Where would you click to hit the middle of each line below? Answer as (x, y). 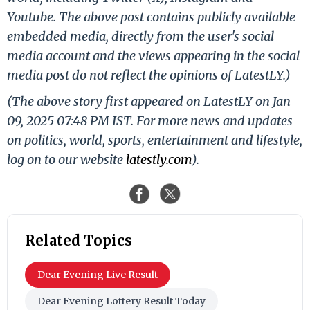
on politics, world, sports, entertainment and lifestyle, (155, 140)
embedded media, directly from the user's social (140, 36)
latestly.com (159, 159)
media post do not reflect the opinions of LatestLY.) (149, 75)
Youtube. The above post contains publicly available (151, 17)
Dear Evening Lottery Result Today (121, 301)
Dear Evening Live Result (98, 274)
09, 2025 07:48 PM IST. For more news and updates (150, 120)
